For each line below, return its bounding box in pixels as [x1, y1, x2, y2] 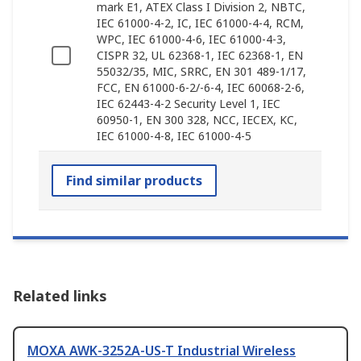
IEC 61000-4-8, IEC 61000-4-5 [97, 128, 251, 144]
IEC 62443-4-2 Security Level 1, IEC [97, 96, 280, 112]
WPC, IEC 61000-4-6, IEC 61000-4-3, [97, 31, 286, 48]
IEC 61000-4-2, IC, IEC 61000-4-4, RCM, [97, 15, 304, 31]
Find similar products [66, 172, 202, 190]
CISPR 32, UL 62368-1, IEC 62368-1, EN [97, 48, 303, 64]
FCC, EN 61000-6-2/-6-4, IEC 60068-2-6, [97, 80, 305, 96]
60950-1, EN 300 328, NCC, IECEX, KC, [97, 112, 297, 128]
